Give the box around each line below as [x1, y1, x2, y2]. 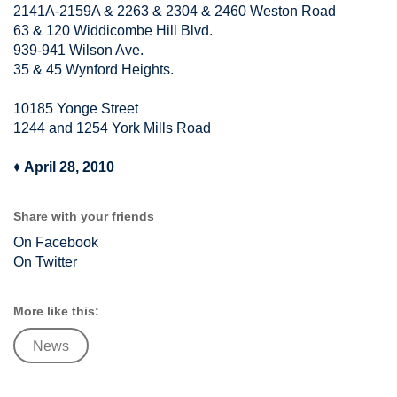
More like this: [13, 304, 99, 318]
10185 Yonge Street [13, 101, 138, 116]
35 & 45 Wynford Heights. [13, 62, 174, 77]
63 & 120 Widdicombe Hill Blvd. [13, 23, 213, 38]
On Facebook [13, 235, 98, 250]
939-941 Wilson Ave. [13, 43, 144, 58]
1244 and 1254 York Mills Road [13, 121, 211, 136]
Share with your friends [13, 209, 154, 223]
